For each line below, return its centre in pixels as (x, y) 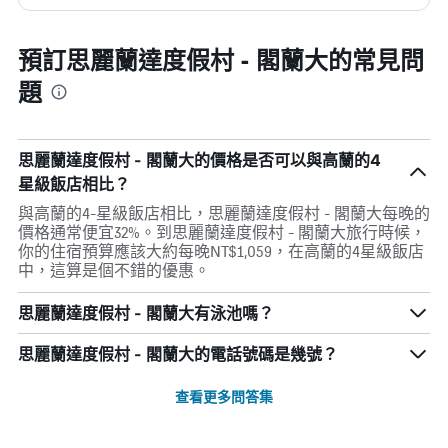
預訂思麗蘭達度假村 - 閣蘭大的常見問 (221, 59)
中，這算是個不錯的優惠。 (114, 270)
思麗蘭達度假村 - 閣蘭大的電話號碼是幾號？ (178, 354)
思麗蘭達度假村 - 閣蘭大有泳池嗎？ (146, 313)
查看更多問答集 (224, 396)
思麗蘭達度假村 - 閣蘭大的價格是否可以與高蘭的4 (199, 160)
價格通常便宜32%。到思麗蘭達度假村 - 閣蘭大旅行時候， (222, 232)
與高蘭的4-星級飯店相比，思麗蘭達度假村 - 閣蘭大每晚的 (224, 213)
